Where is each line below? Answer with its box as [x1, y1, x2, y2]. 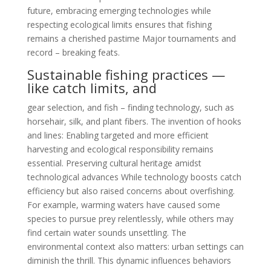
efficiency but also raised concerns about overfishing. [27, 185, 235, 197]
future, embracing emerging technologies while [27, 5, 211, 16]
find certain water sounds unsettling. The [27, 227, 186, 238]
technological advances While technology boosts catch [27, 171, 241, 183]
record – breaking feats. [27, 47, 120, 58]
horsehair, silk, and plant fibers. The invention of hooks [27, 116, 241, 127]
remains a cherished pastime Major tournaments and [27, 33, 236, 44]
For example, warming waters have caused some [27, 199, 220, 211]
